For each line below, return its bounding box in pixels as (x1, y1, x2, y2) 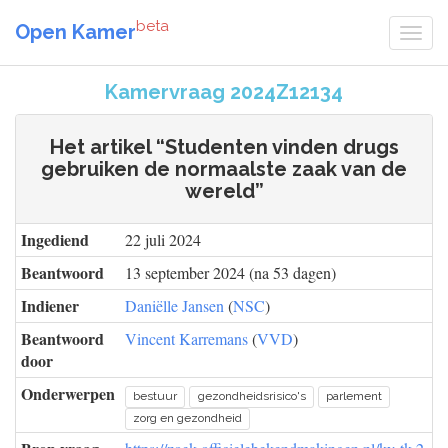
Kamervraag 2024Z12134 (105, 80, 343, 104)
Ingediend (21, 228, 89, 251)
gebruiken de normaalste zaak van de (41, 157, 407, 181)
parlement (325, 389, 382, 403)
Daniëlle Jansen (125, 295, 224, 316)
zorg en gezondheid (133, 411, 243, 425)
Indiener (21, 294, 79, 317)
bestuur (133, 389, 178, 403)
